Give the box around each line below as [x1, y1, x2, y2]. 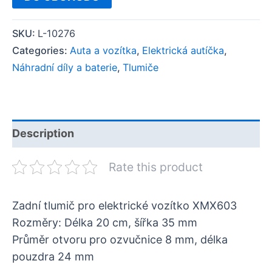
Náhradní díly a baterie [12, 61, 117, 73]
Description [12, 126, 74, 140]
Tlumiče [123, 61, 158, 73]
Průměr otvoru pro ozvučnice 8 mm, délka [12, 233, 228, 246]
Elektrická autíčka [142, 44, 224, 56]
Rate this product [108, 159, 203, 174]
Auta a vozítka [70, 44, 137, 56]
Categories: [12, 44, 70, 56]
